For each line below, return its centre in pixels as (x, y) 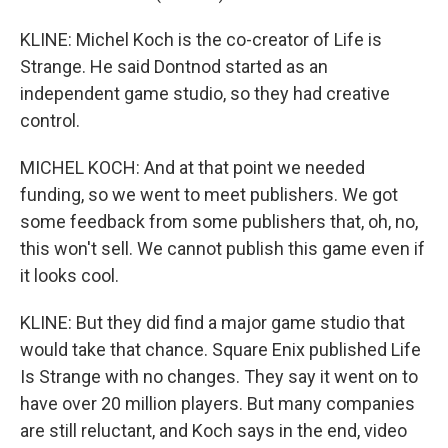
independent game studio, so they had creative (205, 93)
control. (50, 120)
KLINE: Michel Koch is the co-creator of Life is (201, 39)
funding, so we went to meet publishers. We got (209, 194)
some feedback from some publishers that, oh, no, (219, 221)
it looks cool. (69, 275)
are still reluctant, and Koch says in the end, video (213, 430)
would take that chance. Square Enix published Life (220, 349)
